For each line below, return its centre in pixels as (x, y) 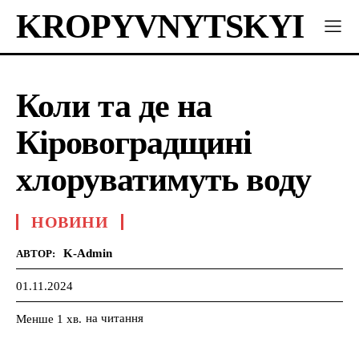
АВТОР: (36, 254)
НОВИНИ (70, 222)
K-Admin (88, 253)
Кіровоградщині (134, 143)
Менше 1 (40, 319)
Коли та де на (114, 106)
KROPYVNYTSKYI (160, 26)
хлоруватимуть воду (163, 179)
